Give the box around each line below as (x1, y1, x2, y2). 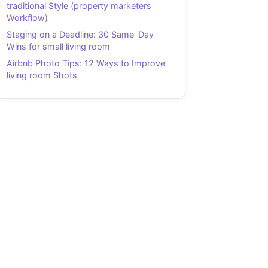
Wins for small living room (7, 41, 110, 52)
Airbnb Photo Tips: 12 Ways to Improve (7, 58, 165, 69)
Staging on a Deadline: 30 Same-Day (7, 29, 154, 40)
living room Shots (7, 70, 77, 81)
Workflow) (7, 13, 48, 23)
